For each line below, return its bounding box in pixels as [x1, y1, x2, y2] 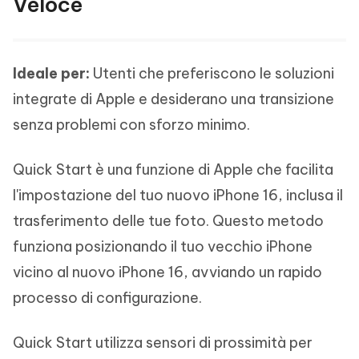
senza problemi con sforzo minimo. [13, 115, 250, 135]
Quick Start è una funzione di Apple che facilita [13, 160, 333, 179]
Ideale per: [13, 64, 90, 83]
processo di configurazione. [13, 288, 202, 308]
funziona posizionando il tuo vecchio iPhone [13, 237, 313, 256]
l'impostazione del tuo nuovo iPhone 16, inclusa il [13, 186, 343, 205]
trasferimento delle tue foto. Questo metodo [13, 212, 324, 231]
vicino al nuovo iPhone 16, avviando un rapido [13, 263, 322, 282]
